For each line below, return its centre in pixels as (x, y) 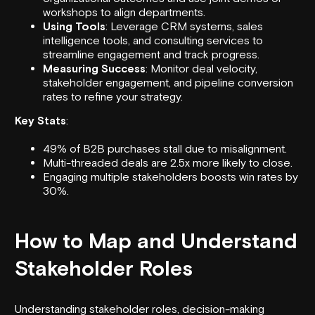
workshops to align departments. (124, 12)
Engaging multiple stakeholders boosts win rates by (171, 176)
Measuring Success (94, 68)
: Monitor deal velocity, (201, 68)
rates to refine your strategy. (113, 96)
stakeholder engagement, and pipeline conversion (168, 82)
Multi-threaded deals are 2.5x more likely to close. (168, 162)
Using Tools (74, 26)
